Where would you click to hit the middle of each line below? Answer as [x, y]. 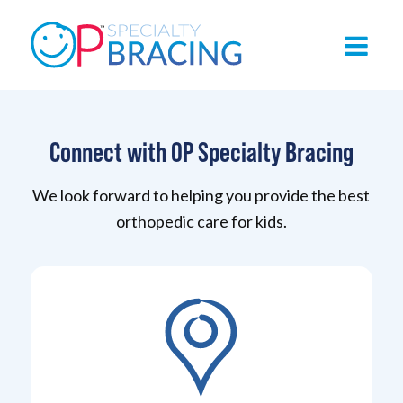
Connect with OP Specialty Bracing [201, 152]
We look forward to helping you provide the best [201, 195]
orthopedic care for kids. [201, 221]
